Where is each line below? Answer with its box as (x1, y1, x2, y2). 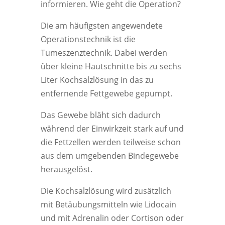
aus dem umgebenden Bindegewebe (40, 150, 179, 161)
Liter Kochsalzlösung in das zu (40, 74, 154, 85)
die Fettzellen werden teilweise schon (40, 137, 181, 148)
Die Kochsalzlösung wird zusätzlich (40, 185, 171, 196)
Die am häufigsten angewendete (40, 20, 163, 31)
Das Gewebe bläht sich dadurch (40, 109, 161, 121)
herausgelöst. (40, 164, 92, 175)
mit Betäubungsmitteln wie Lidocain (40, 199, 176, 210)
